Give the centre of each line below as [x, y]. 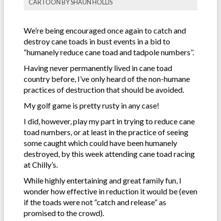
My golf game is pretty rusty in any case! [92, 105]
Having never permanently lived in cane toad [98, 68]
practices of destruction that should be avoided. [104, 89]
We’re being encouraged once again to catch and [105, 30]
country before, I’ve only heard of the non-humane [107, 78]
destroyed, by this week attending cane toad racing [109, 153]
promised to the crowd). [64, 213]
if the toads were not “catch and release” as [95, 202]
